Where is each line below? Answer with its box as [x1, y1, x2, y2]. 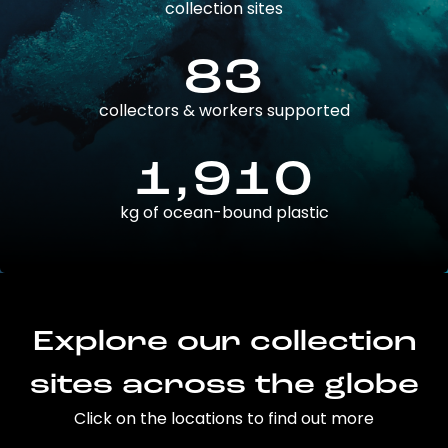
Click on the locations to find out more [74, 407, 374, 431]
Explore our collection [32, 328, 416, 358]
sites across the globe [29, 371, 419, 401]
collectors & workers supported [98, 99, 350, 123]
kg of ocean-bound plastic [119, 201, 329, 225]
